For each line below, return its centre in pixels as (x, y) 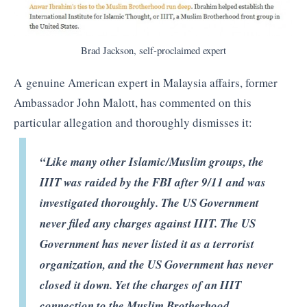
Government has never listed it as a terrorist (147, 244)
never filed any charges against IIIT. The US (148, 224)
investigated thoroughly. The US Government (150, 203)
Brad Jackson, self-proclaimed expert (153, 50)
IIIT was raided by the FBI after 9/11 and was (153, 183)
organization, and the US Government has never (157, 265)
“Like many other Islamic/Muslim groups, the (152, 162)
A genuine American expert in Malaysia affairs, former (146, 82)
